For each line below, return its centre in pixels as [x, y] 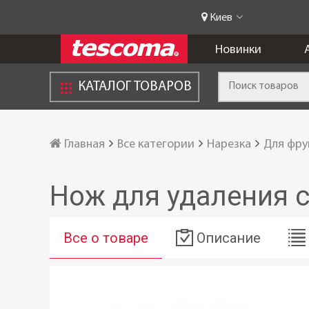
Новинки [239, 50]
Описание [229, 238]
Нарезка [229, 144]
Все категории [156, 144]
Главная [83, 144]
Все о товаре [106, 238]
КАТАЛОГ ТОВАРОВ [135, 87]
